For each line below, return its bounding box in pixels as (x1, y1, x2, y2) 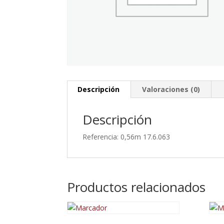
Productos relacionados (67, 177, 206, 196)
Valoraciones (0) (142, 84, 200, 94)
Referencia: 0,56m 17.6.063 (82, 131, 170, 141)
